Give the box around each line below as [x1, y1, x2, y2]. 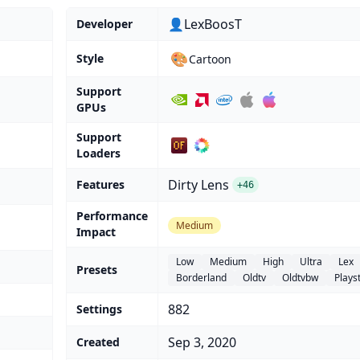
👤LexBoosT [168, 15, 242, 34]
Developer [76, 16, 133, 32]
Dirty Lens [168, 176, 229, 194]
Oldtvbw [282, 271, 318, 285]
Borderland [176, 271, 227, 285]
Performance [76, 208, 148, 224]
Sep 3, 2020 [168, 333, 236, 352]
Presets [76, 262, 117, 278]
